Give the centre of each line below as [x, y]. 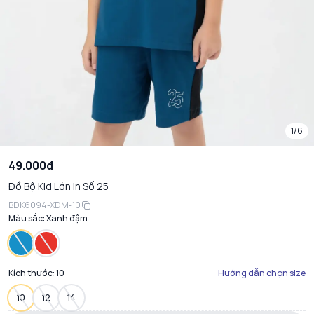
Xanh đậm [67, 219]
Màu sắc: [27, 219]
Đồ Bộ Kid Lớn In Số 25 [59, 186]
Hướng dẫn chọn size [262, 273]
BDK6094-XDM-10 [45, 205]
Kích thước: [32, 273]
